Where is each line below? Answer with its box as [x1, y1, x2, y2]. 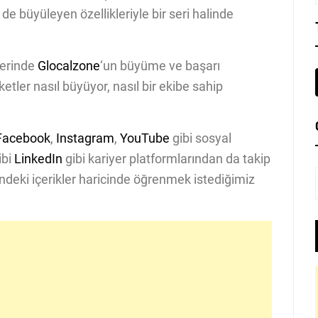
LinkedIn [14, 151, 62, 166]
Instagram [56, 131, 114, 146]
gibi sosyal [170, 131, 231, 146]
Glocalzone [38, 58, 100, 73]
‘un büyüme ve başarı [100, 58, 220, 73]
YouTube [120, 131, 170, 146]
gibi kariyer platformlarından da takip [62, 151, 270, 166]
